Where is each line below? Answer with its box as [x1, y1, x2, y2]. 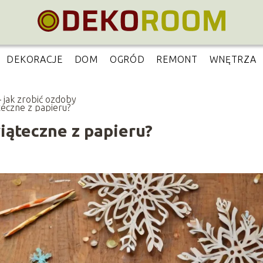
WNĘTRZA [209, 54, 257, 65]
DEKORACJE [6, 54, 63, 65]
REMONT [156, 54, 198, 65]
